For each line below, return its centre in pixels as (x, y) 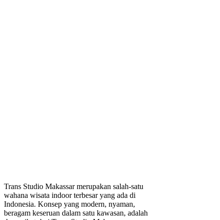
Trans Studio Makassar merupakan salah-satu (74, 187)
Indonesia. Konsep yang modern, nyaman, (69, 204)
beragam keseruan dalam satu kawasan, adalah (76, 213)
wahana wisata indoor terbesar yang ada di (70, 195)
